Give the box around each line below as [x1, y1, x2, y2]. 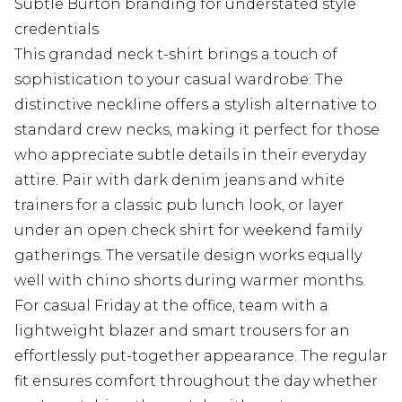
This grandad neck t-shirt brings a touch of [14, 45, 337, 63]
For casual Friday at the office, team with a [14, 296, 328, 314]
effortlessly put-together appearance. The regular [14, 346, 388, 364]
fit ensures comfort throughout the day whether [14, 371, 378, 389]
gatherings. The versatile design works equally [14, 246, 362, 264]
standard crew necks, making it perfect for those [14, 120, 380, 138]
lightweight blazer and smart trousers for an [14, 321, 350, 339]
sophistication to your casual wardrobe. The [14, 70, 343, 88]
